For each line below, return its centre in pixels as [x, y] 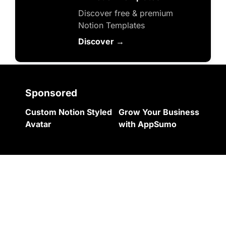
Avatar [38, 124]
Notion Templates [112, 25]
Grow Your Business [159, 112]
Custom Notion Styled [69, 112]
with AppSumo [148, 124]
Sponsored [51, 93]
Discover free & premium [126, 13]
